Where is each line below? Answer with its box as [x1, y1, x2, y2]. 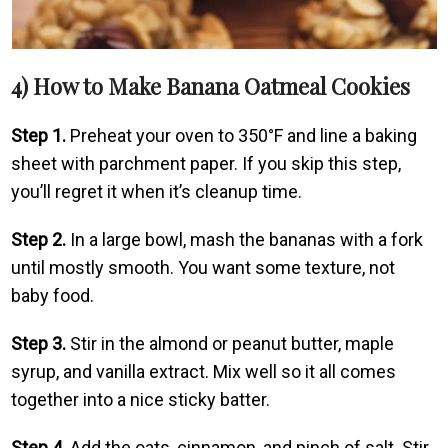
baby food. [11, 284, 95, 306]
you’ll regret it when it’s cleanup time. [11, 180, 303, 202]
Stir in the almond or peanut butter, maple [66, 332, 395, 354]
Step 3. [11, 332, 67, 354]
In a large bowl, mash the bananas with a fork [66, 228, 424, 250]
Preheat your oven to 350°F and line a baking [66, 124, 418, 146]
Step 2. [11, 228, 67, 250]
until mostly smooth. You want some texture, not [11, 256, 396, 278]
